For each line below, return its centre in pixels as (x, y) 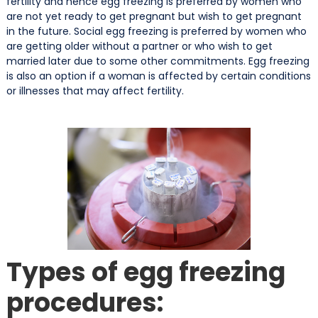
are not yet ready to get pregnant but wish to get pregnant (154, 16)
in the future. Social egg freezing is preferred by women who (156, 31)
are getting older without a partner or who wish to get (139, 46)
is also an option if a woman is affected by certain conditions (158, 76)
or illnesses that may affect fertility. (95, 91)
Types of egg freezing (146, 272)
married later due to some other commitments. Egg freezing (158, 61)
